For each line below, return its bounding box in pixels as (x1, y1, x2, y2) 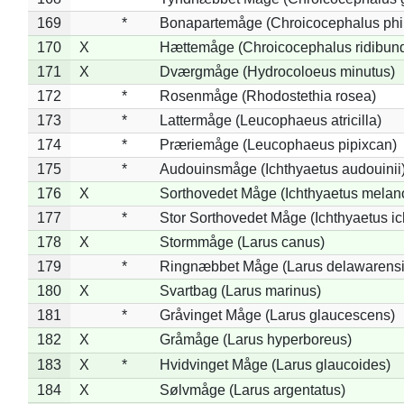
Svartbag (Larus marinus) (159, 282, 321, 298)
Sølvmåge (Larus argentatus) (159, 381, 345, 398)
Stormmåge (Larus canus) (159, 234, 325, 250)
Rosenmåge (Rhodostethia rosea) (159, 87, 376, 104)
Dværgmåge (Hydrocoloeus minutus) (159, 63, 395, 79)
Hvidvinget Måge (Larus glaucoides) (159, 356, 390, 372)
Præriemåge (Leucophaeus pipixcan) (159, 136, 397, 152)
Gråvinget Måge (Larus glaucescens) (159, 307, 395, 323)
